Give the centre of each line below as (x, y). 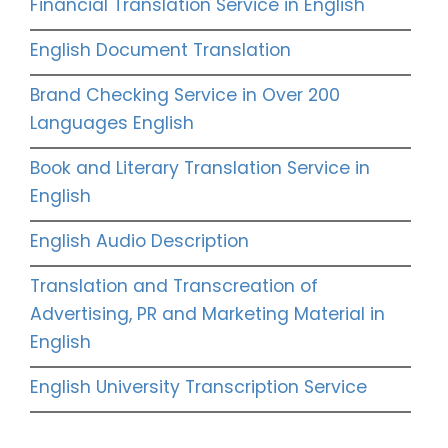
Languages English (112, 123)
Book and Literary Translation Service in (200, 168)
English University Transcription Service (198, 387)
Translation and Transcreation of (174, 286)
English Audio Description (139, 241)
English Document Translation (160, 50)
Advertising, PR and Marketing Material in (207, 314)
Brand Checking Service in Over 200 (185, 95)
